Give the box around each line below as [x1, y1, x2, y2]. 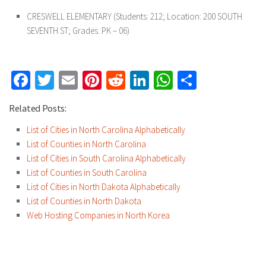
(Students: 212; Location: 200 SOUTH [112, 11, 242, 22]
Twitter [54, 68, 107, 92]
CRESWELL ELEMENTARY [27, 11, 112, 22]
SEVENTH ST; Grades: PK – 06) [27, 25, 129, 36]
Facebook [30, 68, 104, 92]
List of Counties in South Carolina [27, 167, 147, 178]
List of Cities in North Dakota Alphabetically [27, 181, 180, 192]
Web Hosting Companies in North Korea [27, 210, 170, 221]
